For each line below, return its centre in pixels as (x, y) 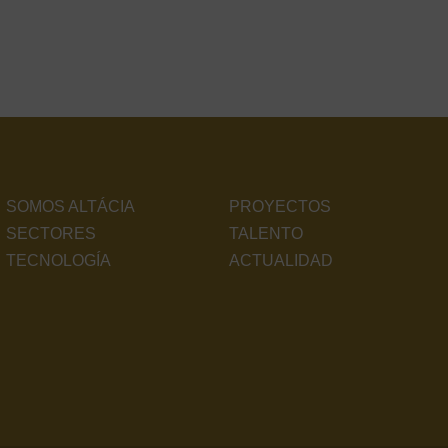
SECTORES (50, 234)
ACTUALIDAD (281, 261)
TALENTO (266, 234)
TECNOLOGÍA (58, 261)
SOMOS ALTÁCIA (70, 207)
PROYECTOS (280, 207)
